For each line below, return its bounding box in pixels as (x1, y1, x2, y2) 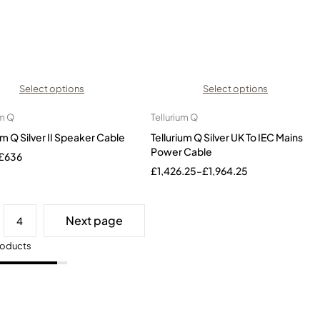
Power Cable (151, 145, 212, 158)
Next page (65, 213, 123, 228)
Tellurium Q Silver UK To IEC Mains (151, 131, 303, 144)
